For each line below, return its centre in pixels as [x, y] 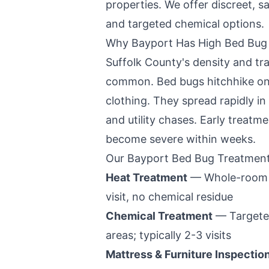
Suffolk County [144, 62]
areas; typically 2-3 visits [168, 235]
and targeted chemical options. [185, 24]
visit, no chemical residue [169, 197]
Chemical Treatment [159, 216]
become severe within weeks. [181, 139]
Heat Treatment [147, 177]
